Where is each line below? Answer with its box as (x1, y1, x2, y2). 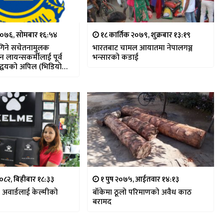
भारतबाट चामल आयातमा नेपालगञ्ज (92, 41, 193, 55)
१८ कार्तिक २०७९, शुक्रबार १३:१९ (99, 29, 191, 41)
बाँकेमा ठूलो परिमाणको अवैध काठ (92, 186, 192, 199)
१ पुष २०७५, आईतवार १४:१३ (99, 173, 179, 186)
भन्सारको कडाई (92, 51, 138, 64)
